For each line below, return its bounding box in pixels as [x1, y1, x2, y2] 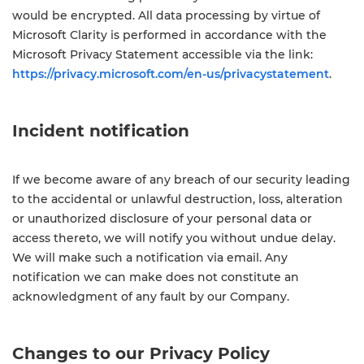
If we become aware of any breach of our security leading [12, 172, 350, 187]
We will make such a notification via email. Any [12, 250, 288, 265]
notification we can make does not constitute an [12, 270, 299, 284]
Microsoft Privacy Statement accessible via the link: [12, 47, 313, 62]
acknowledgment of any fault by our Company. [12, 289, 289, 304]
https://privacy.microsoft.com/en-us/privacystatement [12, 67, 329, 81]
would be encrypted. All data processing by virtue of [12, 8, 320, 23]
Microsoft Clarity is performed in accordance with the [12, 28, 327, 42]
